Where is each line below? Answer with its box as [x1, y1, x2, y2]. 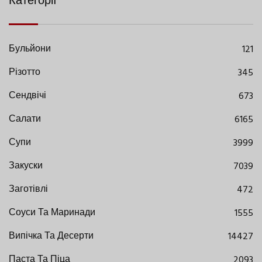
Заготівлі [9, 182, 48, 198]
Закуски [9, 158, 43, 174]
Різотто [9, 65, 40, 81]
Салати [9, 112, 41, 127]
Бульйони [9, 42, 51, 57]
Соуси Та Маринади [9, 205, 95, 221]
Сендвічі [9, 88, 46, 104]
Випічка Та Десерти [9, 229, 94, 244]
